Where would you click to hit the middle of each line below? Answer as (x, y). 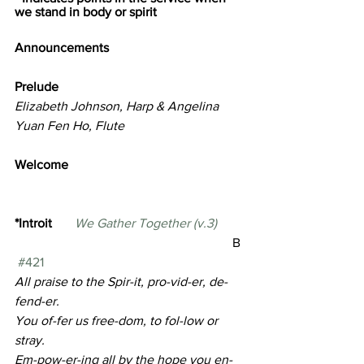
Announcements (62, 48)
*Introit (45, 223)
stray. (30, 340)
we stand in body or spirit (86, 12)
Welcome (45, 165)
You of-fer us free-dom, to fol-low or (118, 321)
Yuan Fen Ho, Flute (69, 126)
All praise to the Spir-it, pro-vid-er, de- (121, 282)
